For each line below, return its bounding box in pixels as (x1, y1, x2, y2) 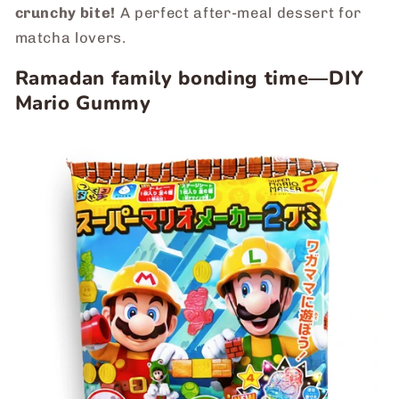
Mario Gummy (14, 90, 151, 118)
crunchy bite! (14, 3, 117, 21)
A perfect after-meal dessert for (116, 3, 362, 21)
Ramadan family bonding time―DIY (14, 65, 364, 93)
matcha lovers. (14, 28, 126, 46)
